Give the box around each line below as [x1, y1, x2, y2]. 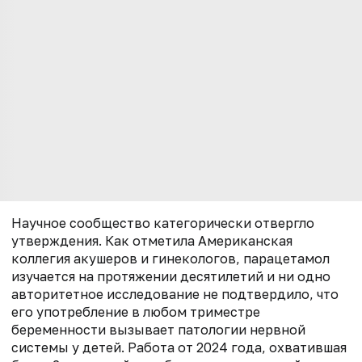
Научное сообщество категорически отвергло [11, 214, 314, 231]
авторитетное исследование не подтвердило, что [11, 285, 339, 302]
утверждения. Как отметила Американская [11, 232, 293, 249]
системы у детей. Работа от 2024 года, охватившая [11, 339, 347, 356]
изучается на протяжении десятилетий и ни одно [11, 267, 330, 284]
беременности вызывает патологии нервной [11, 321, 305, 338]
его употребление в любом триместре [11, 303, 260, 320]
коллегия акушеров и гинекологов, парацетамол [11, 250, 330, 267]
